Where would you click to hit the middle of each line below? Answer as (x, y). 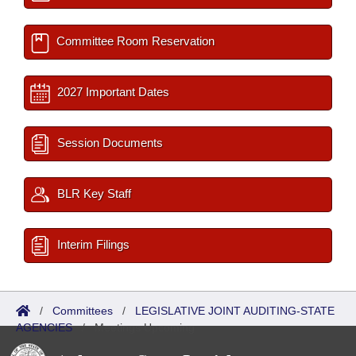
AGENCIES (44, 327)
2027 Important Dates (112, 92)
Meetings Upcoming (145, 327)
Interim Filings (92, 244)
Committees (83, 311)
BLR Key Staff (93, 193)
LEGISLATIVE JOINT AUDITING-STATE (235, 311)
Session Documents (108, 143)
